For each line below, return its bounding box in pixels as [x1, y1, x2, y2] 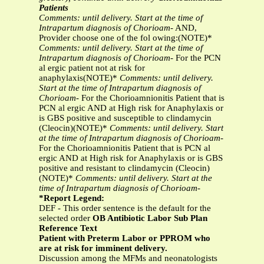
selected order [39, 213, 93, 223]
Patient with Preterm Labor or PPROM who [39, 233, 210, 243]
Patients [39, 3, 68, 13]
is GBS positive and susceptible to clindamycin [39, 113, 212, 123]
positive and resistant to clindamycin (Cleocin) [39, 163, 210, 173]
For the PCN [173, 53, 221, 63]
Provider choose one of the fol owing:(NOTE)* [39, 33, 212, 43]
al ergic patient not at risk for [39, 63, 145, 73]
